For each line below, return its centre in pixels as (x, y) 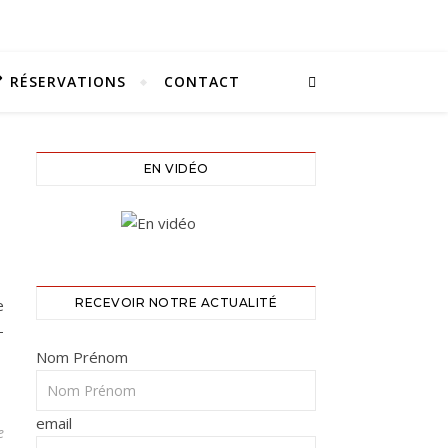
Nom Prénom (82, 357)
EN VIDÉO (176, 168)
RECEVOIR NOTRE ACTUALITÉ (176, 302)
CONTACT (201, 81)
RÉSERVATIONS (67, 81)
